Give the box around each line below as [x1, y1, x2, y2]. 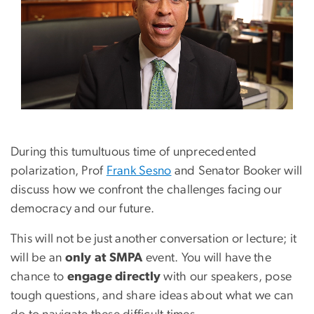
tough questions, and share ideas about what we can [11, 289, 294, 303]
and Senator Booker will [171, 165, 303, 178]
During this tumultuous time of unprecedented [11, 146, 257, 159]
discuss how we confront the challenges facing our [11, 184, 282, 197]
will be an [11, 252, 65, 265]
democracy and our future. [11, 203, 155, 216]
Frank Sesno [106, 165, 172, 178]
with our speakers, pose [161, 271, 292, 284]
